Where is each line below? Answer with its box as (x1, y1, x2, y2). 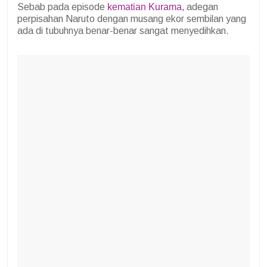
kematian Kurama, (107, 2, 184, 13)
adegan (184, 2, 218, 13)
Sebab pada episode (17, 2, 107, 13)
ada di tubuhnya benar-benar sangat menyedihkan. (17, 26, 229, 36)
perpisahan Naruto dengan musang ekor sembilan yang (17, 14, 246, 24)
